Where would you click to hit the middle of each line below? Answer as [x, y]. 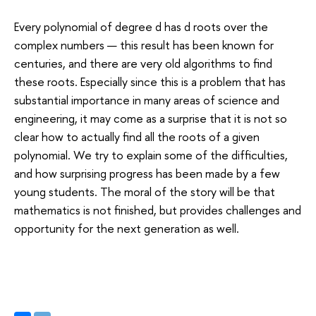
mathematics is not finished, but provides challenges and [158, 209]
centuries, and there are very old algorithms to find [143, 63]
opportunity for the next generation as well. [127, 228]
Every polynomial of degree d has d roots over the [141, 26]
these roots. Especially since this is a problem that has [150, 81]
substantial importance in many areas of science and [147, 99]
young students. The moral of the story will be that [145, 191]
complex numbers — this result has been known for [144, 44]
